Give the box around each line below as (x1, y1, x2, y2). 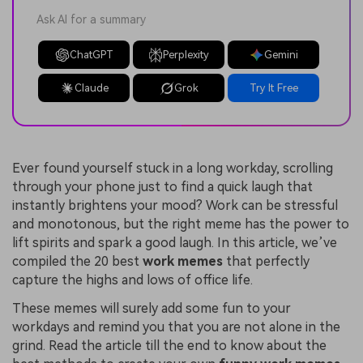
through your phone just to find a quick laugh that (12, 178, 313, 194)
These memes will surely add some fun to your (12, 301, 291, 317)
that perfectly (223, 253, 310, 269)
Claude (74, 82, 109, 95)
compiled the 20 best (12, 253, 143, 269)
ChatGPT (69, 49, 113, 62)
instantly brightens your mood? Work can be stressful (12, 197, 338, 213)
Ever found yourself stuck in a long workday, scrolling (12, 160, 333, 176)
